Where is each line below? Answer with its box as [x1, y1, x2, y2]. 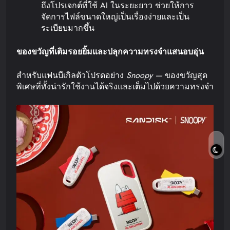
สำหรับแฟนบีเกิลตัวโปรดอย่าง [16, 69, 124, 81]
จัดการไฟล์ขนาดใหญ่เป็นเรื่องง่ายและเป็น [41, 10, 189, 23]
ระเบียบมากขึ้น [41, 22, 94, 34]
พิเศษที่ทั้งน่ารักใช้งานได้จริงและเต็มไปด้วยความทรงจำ [16, 80, 214, 92]
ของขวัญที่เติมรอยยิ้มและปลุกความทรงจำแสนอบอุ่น [16, 45, 204, 57]
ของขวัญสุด [165, 69, 207, 81]
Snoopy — [124, 69, 165, 81]
